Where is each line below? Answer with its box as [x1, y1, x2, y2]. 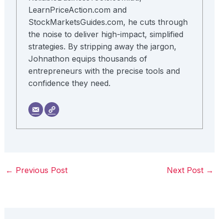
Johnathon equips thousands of [28, 54, 147, 64]
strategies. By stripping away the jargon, [28, 42, 176, 52]
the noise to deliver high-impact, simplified [28, 29, 183, 40]
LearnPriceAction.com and [28, 5, 127, 15]
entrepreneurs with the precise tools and [28, 66, 180, 76]
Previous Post [13, 165, 67, 175]
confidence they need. [28, 78, 110, 88]
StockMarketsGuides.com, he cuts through [28, 17, 188, 27]
